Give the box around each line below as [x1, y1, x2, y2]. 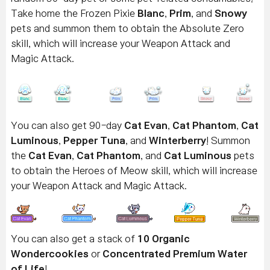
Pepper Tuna [63, 135, 125, 145]
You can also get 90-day [11, 120, 124, 130]
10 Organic [137, 233, 190, 243]
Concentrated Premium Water [102, 248, 247, 259]
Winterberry [149, 135, 206, 145]
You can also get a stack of [11, 233, 137, 243]
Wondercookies [11, 248, 89, 259]
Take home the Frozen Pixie [11, 8, 137, 19]
